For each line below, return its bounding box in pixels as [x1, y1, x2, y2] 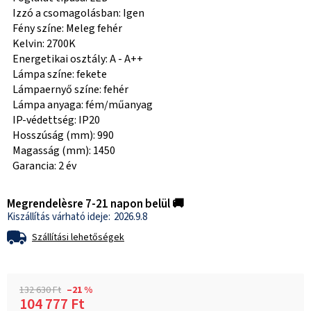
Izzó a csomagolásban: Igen [12, 6, 144, 22]
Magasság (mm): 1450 [12, 143, 115, 159]
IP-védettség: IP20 [12, 112, 100, 128]
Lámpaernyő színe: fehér [12, 82, 128, 98]
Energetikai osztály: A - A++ [12, 51, 143, 67]
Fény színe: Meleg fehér [12, 21, 122, 37]
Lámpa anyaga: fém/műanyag [12, 97, 153, 113]
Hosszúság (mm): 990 [12, 128, 114, 144]
